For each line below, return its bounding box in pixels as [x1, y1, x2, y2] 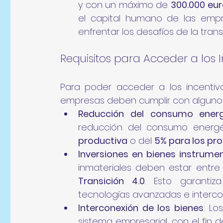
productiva [78, 134, 127, 147]
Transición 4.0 [78, 174, 145, 187]
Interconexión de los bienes [78, 201, 204, 214]
